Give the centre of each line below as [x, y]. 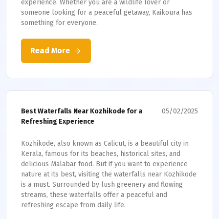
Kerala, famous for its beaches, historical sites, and [101, 154]
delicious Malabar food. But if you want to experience [104, 164]
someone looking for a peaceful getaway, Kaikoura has [107, 12]
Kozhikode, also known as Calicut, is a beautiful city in [105, 143]
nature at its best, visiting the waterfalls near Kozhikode [109, 174]
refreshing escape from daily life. [73, 205]
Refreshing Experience [58, 121]
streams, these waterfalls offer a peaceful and [94, 195]
